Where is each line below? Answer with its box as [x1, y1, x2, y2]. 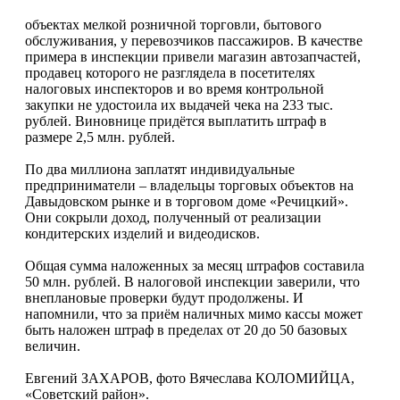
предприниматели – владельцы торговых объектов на [25, 177, 354, 193]
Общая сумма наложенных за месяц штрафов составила [25, 257, 364, 273]
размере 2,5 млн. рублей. [25, 129, 175, 145]
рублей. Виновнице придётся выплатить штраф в [25, 112, 327, 129]
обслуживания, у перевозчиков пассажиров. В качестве [25, 32, 362, 48]
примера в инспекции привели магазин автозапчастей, [25, 48, 361, 64]
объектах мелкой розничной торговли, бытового [25, 16, 321, 32]
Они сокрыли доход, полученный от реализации [25, 209, 321, 225]
